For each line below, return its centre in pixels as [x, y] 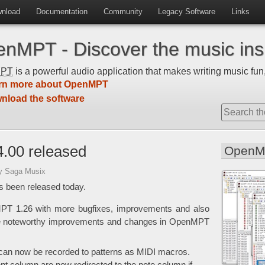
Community [123, 12]
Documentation [62, 12]
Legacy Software [187, 12]
